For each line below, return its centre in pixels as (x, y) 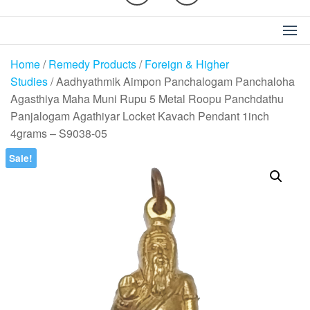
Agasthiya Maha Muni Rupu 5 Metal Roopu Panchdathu (147, 99)
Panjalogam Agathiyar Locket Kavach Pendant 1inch (140, 116)
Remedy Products (92, 64)
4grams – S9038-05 (59, 133)
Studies (29, 81)
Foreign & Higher (187, 64)
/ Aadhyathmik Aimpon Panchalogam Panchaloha (171, 81)
